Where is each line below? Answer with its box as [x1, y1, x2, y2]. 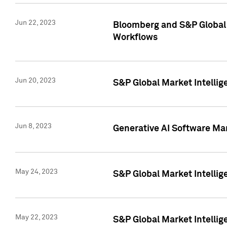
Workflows [112, 33, 158, 43]
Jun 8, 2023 [15, 123, 52, 130]
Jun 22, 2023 [15, 19, 56, 27]
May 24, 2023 [15, 168, 58, 176]
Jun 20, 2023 [15, 77, 56, 85]
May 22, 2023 [15, 214, 58, 221]
